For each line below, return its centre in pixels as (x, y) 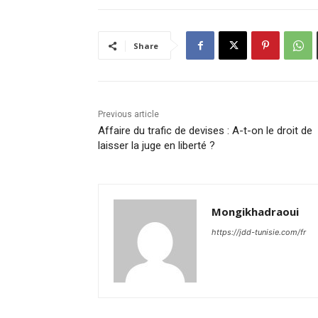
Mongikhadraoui (255, 212)
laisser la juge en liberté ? (157, 146)
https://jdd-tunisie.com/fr (259, 232)
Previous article (128, 115)
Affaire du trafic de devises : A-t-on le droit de (205, 131)
